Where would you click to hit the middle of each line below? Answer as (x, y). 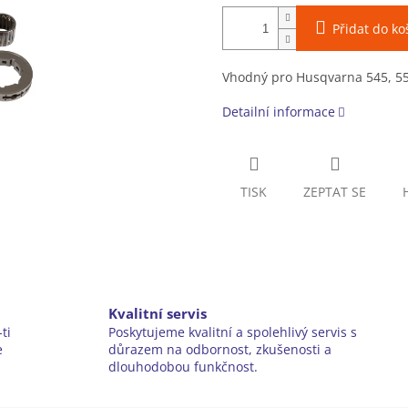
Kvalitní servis (158, 314)
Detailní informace (279, 112)
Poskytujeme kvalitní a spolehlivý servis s (233, 332)
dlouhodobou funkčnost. (184, 367)
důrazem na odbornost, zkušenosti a (220, 350)
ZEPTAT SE (335, 192)
